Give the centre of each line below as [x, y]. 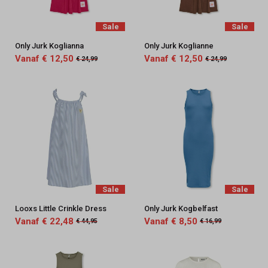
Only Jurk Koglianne [179, 46]
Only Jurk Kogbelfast [181, 208]
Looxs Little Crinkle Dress [60, 208]
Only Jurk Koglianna [49, 46]
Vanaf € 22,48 [44, 221]
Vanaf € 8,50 [170, 221]
